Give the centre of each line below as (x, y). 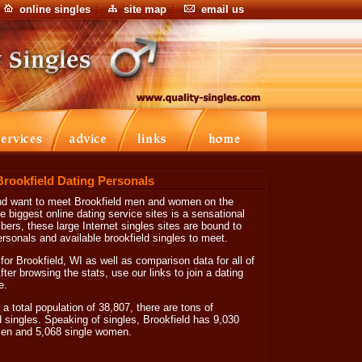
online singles (55, 9)
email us (223, 9)
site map (145, 9)
